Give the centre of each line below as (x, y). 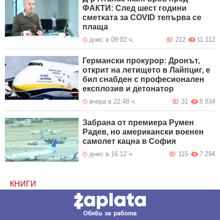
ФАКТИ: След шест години (135, 8)
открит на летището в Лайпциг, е (147, 70)
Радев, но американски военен (143, 132)
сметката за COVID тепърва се (142, 18)
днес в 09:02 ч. (112, 40)
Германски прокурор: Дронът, (141, 61)
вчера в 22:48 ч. (113, 102)
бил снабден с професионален (144, 80)
